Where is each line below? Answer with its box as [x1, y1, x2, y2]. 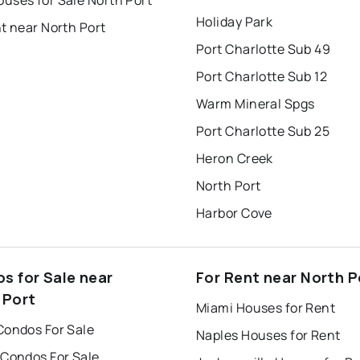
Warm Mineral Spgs [196, 95, 315, 113]
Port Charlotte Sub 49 [196, 40, 331, 59]
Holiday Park [196, 13, 273, 31]
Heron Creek [196, 149, 273, 168]
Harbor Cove [196, 204, 272, 223]
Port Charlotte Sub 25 [196, 122, 330, 141]
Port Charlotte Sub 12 [196, 67, 328, 86]
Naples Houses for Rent [196, 326, 341, 345]
